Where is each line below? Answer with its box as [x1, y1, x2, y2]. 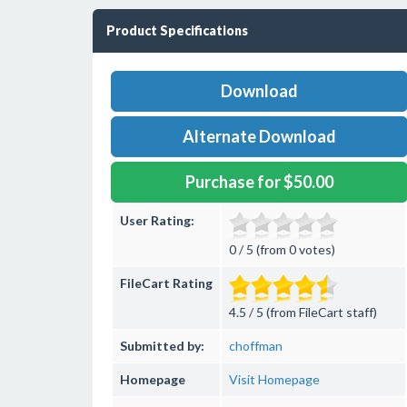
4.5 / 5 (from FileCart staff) [229, 304, 377, 320]
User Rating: [120, 213, 194, 228]
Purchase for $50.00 [184, 172, 333, 192]
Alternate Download [182, 126, 336, 146]
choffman [229, 338, 283, 353]
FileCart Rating [120, 275, 213, 291]
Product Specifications [106, 23, 248, 38]
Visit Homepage [229, 372, 320, 387]
